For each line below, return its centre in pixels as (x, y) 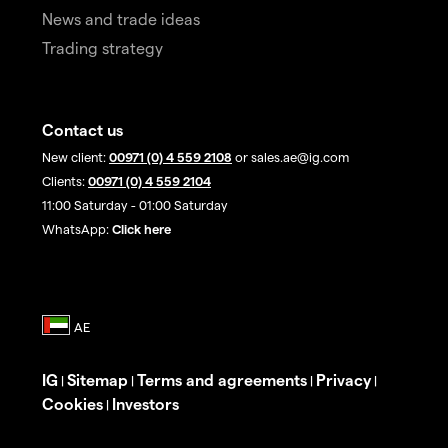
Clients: (65, 181)
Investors (145, 404)
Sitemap (97, 380)
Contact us (82, 130)
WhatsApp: (77, 229)
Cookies (72, 404)
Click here (141, 229)
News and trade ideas (121, 19)
